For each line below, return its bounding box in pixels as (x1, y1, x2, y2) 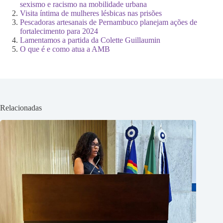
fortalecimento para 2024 (20, 27, 98, 36)
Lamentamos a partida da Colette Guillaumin (20, 36, 160, 45)
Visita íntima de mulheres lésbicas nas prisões (20, 9, 162, 18)
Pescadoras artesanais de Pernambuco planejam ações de (20, 18, 197, 27)
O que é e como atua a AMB (20, 45, 110, 54)
